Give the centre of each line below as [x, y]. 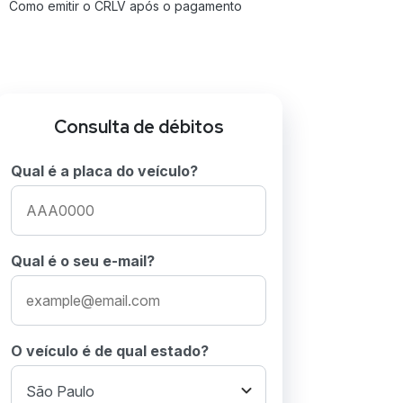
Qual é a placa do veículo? [104, 171]
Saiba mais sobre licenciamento [103, 40]
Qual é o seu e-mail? [83, 261]
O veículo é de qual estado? [110, 351]
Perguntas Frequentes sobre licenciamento [137, 74]
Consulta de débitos [139, 127]
